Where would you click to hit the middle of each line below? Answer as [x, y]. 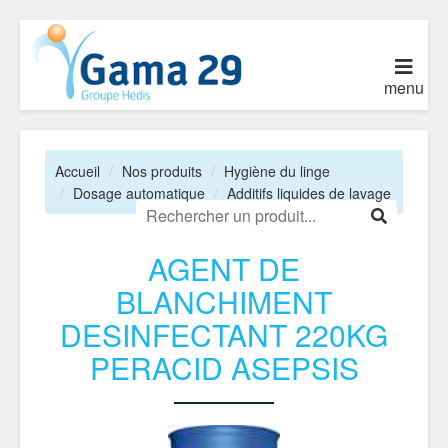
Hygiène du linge [277, 171]
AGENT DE [224, 268]
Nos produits [162, 171]
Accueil [77, 171]
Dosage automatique [139, 193]
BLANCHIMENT [224, 301]
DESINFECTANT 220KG [224, 334]
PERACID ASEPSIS [224, 367]
